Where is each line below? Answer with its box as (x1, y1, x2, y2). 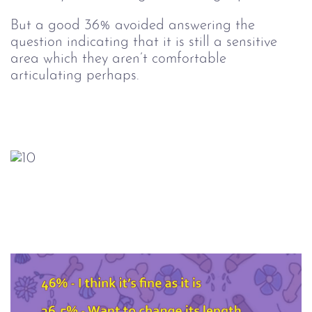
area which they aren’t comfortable (10, 52, 226, 67)
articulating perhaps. (10, 68, 139, 84)
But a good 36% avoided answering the (10, 18, 255, 33)
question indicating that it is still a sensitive (10, 35, 277, 50)
